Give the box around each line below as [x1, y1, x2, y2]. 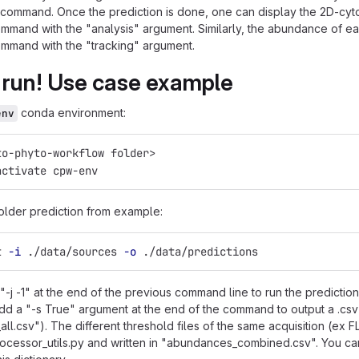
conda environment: [18, 106, 126, 119]
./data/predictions [136, 244, 258, 259]
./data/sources [21, 244, 123, 259]
